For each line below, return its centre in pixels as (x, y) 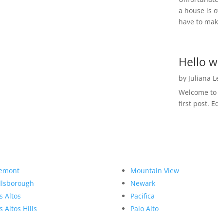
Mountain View (154, 171)
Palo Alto (144, 209)
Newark (143, 183)
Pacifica (142, 196)
